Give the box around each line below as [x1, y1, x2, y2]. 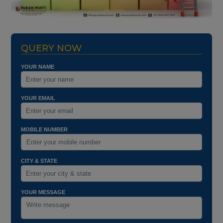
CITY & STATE [20, 158, 57, 164]
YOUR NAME [20, 64, 54, 70]
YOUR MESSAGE [20, 189, 65, 196]
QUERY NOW [20, 43, 82, 54]
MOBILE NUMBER [20, 126, 68, 133]
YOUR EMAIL [20, 95, 55, 102]
